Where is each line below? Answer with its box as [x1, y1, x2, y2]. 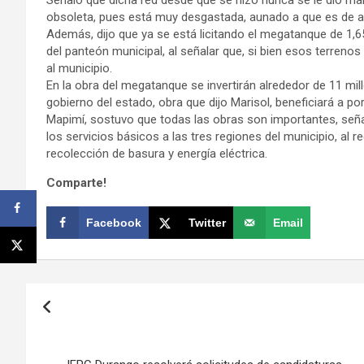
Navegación [25, 283, 162, 314]
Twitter [188, 215, 226, 229]
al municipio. [46, 60, 119, 76]
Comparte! [46, 175, 106, 190]
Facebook [86, 215, 141, 229]
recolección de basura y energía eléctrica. [46, 145, 271, 161]
